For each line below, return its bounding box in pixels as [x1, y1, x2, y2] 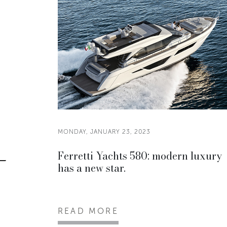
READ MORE [58, 206, 119, 216]
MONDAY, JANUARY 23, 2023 [58, 128, 150, 135]
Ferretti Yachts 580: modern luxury [58, 148, 222, 164]
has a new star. [58, 160, 126, 176]
